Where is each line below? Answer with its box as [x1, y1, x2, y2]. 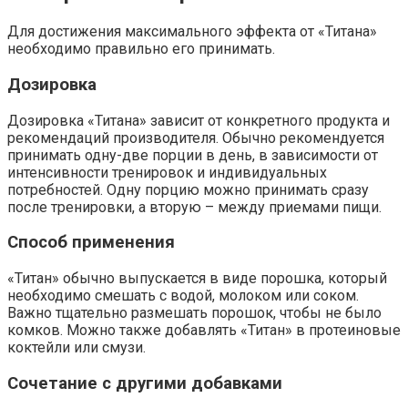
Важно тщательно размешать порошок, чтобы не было [7, 304, 382, 322]
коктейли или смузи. [7, 339, 146, 357]
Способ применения [7, 232, 175, 253]
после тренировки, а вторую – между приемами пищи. [7, 198, 382, 216]
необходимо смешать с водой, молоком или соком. [7, 287, 359, 305]
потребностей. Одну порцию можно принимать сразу [7, 180, 369, 199]
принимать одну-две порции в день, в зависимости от [7, 146, 378, 164]
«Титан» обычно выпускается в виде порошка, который [7, 270, 387, 288]
